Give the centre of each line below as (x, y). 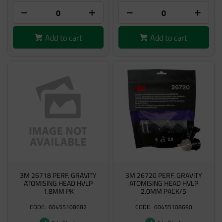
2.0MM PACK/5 (164, 191)
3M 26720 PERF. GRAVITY (164, 175)
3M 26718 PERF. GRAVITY (58, 175)
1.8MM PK (58, 191)
